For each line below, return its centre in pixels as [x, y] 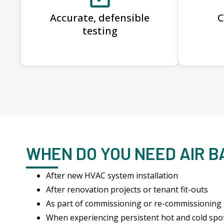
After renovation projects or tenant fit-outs [127, 189]
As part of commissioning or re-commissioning [134, 203]
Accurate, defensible [100, 17]
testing [100, 30]
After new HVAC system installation [112, 175]
